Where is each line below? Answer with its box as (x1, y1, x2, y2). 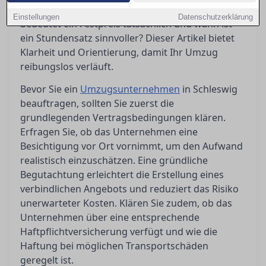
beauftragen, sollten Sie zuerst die (20, 97, 174, 110)
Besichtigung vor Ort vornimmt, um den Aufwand (20, 140, 243, 153)
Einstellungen (13, 12, 60, 21)
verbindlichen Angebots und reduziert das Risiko (20, 182, 239, 195)
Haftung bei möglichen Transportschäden (20, 239, 208, 252)
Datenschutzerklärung (178, 12, 253, 21)
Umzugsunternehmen (80, 83, 180, 96)
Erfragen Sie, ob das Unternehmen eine (20, 125, 198, 138)
